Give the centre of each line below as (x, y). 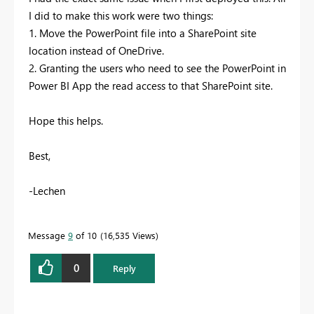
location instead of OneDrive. (96, 50)
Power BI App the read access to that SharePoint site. (151, 85)
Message (48, 235)
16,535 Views (129, 235)
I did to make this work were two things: (121, 15)
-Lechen (47, 190)
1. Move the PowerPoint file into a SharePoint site (143, 33)
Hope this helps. (66, 120)
